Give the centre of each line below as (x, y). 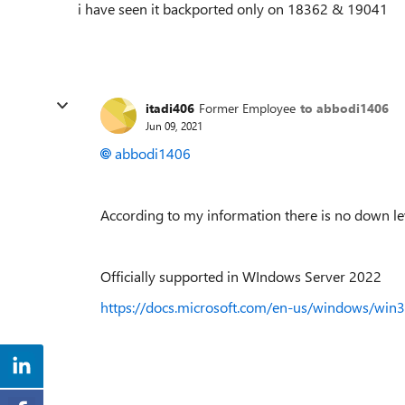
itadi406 (170, 108)
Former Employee (247, 108)
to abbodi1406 (344, 108)
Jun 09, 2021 (174, 125)
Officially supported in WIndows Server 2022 (241, 276)
